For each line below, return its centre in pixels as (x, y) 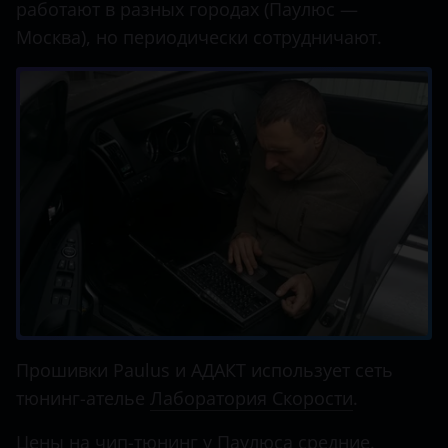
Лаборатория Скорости (251, 398)
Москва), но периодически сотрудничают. (199, 37)
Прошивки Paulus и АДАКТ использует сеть (204, 370)
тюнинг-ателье (83, 398)
